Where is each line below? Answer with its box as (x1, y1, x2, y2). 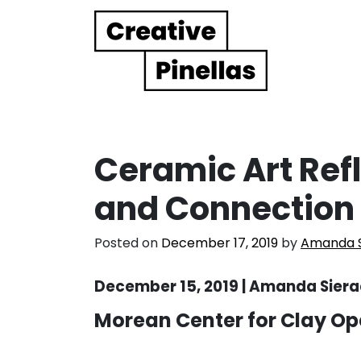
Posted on (94, 233, 161, 252)
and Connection (94, 185, 355, 231)
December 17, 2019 (161, 233, 278, 252)
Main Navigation (12, 46, 233, 83)
